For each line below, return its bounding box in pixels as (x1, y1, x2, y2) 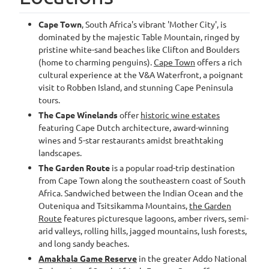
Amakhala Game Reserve (38, 253, 137, 264)
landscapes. (38, 147, 82, 158)
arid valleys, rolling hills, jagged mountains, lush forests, (38, 225, 247, 236)
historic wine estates (141, 109, 220, 120)
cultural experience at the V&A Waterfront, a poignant (38, 69, 243, 80)
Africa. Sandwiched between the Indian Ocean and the (38, 187, 243, 198)
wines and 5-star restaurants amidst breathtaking (38, 134, 223, 145)
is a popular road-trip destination (110, 162, 235, 173)
